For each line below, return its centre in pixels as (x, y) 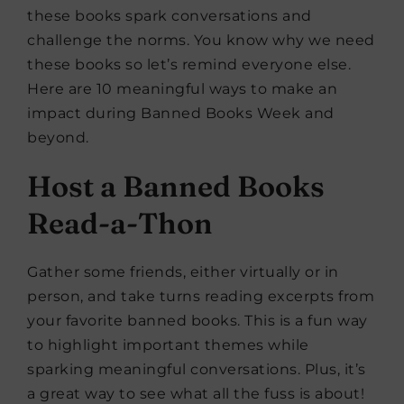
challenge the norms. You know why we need (201, 40)
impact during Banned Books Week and (181, 113)
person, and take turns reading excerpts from (201, 296)
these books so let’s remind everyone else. (189, 64)
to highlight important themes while (168, 345)
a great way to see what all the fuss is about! (196, 394)
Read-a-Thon (120, 223)
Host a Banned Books (176, 186)
